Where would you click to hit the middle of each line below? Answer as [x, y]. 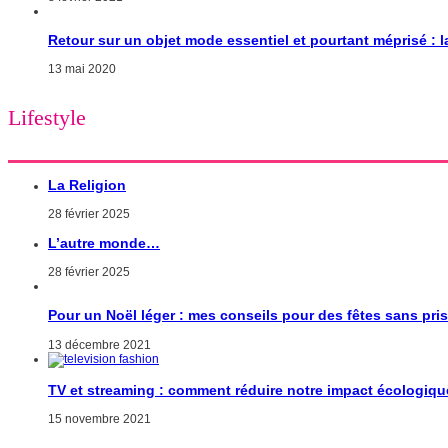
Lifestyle [47, 118]
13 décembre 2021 [99, 344]
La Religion [87, 185]
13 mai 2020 [82, 68]
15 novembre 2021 [99, 418]
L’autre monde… [104, 243]
